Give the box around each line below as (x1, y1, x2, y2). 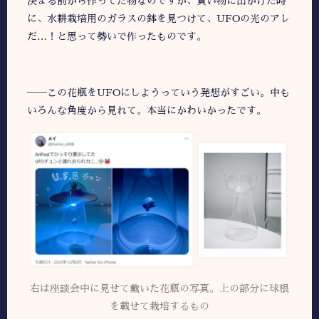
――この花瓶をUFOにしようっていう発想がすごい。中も (27, 87, 290, 98)
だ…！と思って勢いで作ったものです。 (27, 31, 206, 42)
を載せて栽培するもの (110, 301, 209, 312)
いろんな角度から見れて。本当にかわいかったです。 (27, 105, 266, 115)
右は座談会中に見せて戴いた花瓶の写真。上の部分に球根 (30, 283, 289, 294)
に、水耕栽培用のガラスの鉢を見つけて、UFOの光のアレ (27, 14, 290, 24)
